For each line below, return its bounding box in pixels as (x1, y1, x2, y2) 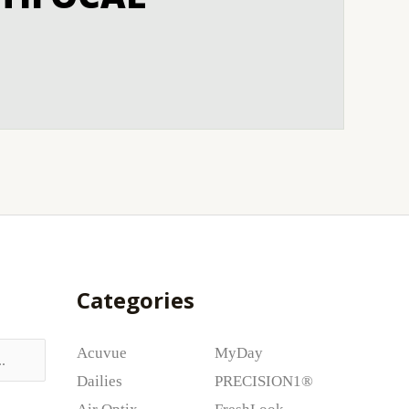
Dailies (76, 372, 122, 390)
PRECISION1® (214, 372, 313, 390)
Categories (76, 284, 194, 315)
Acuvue (76, 343, 127, 362)
